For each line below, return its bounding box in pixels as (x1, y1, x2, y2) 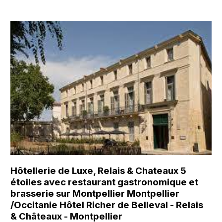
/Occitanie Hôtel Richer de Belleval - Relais (10, 199, 204, 211)
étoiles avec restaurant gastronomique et (10, 176, 199, 188)
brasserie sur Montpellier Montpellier (10, 187, 180, 199)
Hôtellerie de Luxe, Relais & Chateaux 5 (10, 165, 187, 176)
